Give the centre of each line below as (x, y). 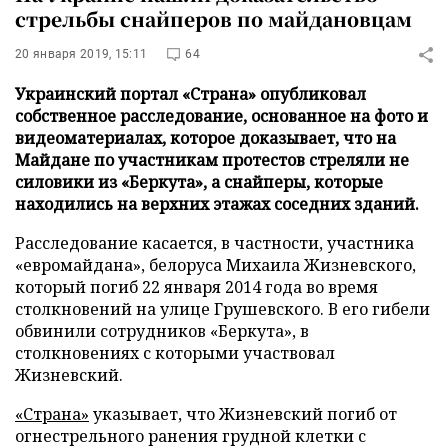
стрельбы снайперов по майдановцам (213, 18)
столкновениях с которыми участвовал (175, 353)
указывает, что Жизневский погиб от (243, 414)
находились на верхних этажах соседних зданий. (217, 204)
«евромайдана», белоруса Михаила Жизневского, (215, 265)
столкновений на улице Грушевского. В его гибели (222, 309)
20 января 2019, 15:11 (81, 54)
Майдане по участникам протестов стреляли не (212, 160)
